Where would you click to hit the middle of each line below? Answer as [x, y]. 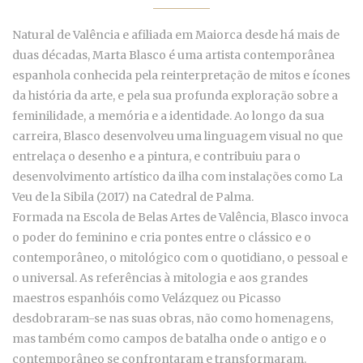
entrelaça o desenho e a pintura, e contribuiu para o [156, 157]
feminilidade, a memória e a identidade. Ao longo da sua [168, 116]
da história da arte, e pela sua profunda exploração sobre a [175, 96]
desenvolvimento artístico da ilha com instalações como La [177, 177]
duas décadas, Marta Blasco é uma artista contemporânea [173, 56]
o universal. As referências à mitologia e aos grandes [160, 278]
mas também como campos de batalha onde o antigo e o [169, 339]
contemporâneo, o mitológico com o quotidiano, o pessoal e [180, 258]
